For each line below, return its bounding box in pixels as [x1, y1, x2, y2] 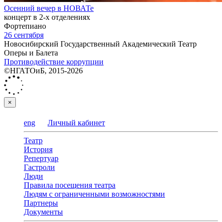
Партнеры [24, 199, 58, 208]
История [24, 145, 53, 154]
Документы [24, 208, 63, 217]
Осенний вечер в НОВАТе [4, 4, 94, 13]
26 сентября [4, 31, 44, 40]
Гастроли [24, 163, 55, 172]
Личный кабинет [48, 118, 105, 127]
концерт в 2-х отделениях [4, 13, 90, 22]
